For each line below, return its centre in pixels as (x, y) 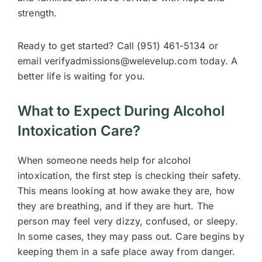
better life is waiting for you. (81, 76)
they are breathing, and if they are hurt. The (116, 206)
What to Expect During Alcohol (121, 111)
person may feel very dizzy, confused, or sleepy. (128, 221)
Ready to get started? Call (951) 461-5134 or (118, 46)
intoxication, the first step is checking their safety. (130, 175)
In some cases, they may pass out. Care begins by (131, 236)
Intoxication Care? (79, 131)
